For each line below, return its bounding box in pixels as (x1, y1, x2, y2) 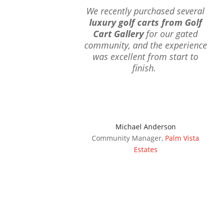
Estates (133, 145, 158, 155)
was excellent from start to (93, 51, 199, 63)
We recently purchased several (86, 5, 205, 17)
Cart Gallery (93, 28, 144, 40)
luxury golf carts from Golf (89, 16, 202, 29)
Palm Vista (165, 133, 200, 143)
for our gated (144, 28, 198, 40)
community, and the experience (84, 39, 207, 52)
